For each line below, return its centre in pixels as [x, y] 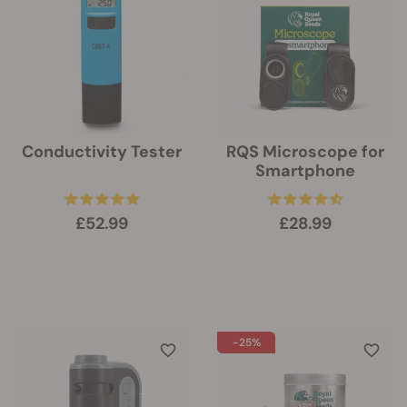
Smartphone [305, 171]
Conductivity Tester [102, 152]
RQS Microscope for [305, 152]
